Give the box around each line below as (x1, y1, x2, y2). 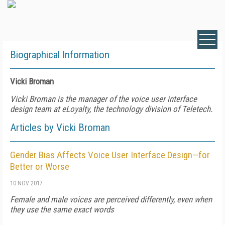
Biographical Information (10, 49, 109, 61)
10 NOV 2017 (10, 180, 43, 187)
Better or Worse (10, 161, 69, 172)
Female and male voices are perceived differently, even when (10, 194, 212, 204)
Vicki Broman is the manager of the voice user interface (10, 94, 197, 104)
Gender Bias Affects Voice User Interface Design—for (10, 149, 210, 161)
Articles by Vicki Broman (10, 122, 110, 134)
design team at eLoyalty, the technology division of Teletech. (10, 104, 212, 114)
